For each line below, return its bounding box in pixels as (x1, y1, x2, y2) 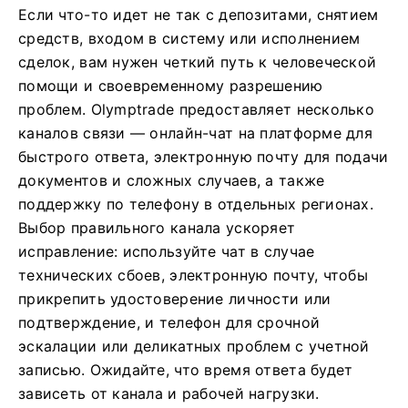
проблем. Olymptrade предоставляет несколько (18, 100, 375, 118)
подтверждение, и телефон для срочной (18, 313, 321, 331)
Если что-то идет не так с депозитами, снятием (18, 5, 379, 24)
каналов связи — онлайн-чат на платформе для (18, 124, 373, 142)
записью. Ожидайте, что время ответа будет (18, 361, 353, 379)
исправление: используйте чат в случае (18, 242, 315, 260)
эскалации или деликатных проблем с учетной (18, 337, 370, 355)
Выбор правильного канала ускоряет (18, 219, 296, 237)
